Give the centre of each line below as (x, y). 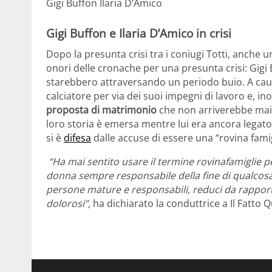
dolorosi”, (70, 203)
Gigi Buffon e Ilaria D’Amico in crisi (139, 33)
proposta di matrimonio (103, 110)
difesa (77, 138)
